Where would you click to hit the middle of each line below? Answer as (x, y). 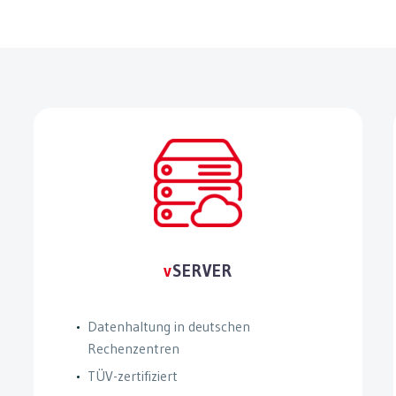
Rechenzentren (134, 349)
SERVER (202, 271)
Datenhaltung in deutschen (169, 327)
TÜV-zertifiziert (133, 376)
